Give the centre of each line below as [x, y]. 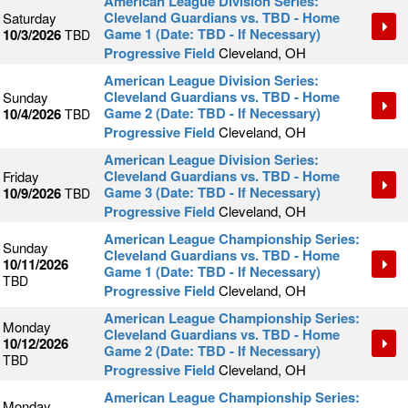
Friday [21, 177]
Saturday [30, 18]
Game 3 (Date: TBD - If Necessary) [212, 193]
